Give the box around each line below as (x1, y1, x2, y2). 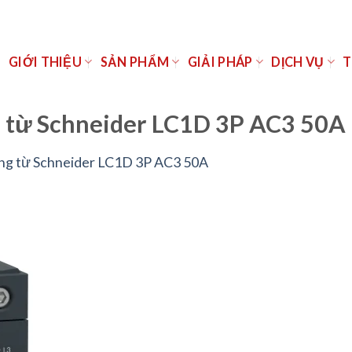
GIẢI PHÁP (187, 54, 253, 69)
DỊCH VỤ (271, 54, 324, 69)
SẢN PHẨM (100, 54, 170, 69)
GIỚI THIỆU (8, 54, 82, 69)
